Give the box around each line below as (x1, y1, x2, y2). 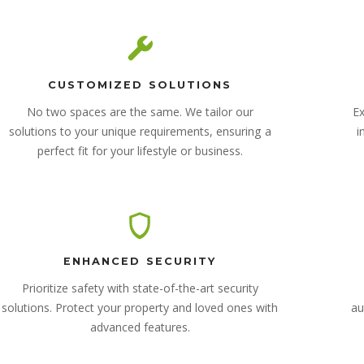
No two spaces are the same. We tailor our (26, 103, 253, 119)
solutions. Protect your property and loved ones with (2, 299, 278, 315)
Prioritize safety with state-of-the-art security (21, 279, 258, 296)
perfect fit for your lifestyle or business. (37, 142, 243, 158)
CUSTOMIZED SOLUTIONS (48, 78, 232, 91)
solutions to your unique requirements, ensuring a (8, 123, 271, 139)
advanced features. (89, 318, 190, 335)
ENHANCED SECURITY (63, 254, 216, 267)
